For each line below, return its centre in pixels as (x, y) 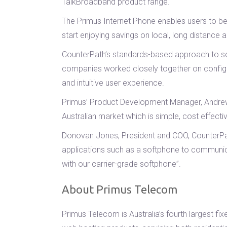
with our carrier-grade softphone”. (121, 164)
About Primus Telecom (120, 189)
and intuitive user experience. (113, 83)
